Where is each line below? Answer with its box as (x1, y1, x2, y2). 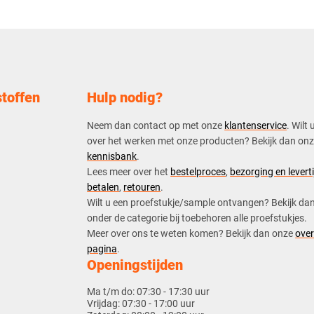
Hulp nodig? (87, 88, 163, 106)
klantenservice (224, 120, 287, 132)
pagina (87, 243, 118, 255)
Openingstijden (87, 257, 184, 274)
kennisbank (87, 151, 137, 163)
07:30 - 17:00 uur (122, 298, 196, 310)
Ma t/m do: (87, 286, 137, 298)
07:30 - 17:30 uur (137, 286, 210, 298)
